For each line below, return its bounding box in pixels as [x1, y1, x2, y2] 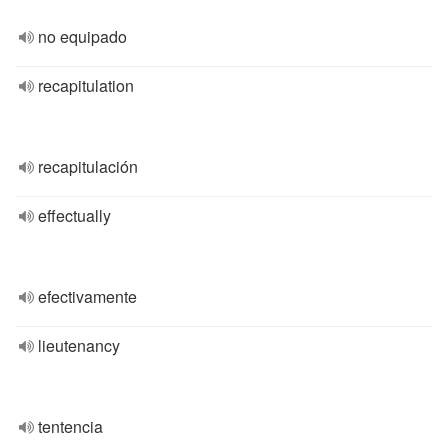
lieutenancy [38, 334, 120, 357]
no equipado [38, 25, 127, 48]
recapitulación [38, 155, 138, 178]
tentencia [38, 415, 103, 438]
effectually [38, 204, 111, 227]
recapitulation [38, 74, 134, 97]
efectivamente [38, 285, 137, 308]
